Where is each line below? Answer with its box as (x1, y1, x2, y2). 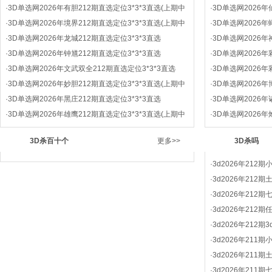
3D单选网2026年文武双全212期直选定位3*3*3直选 (8, 64, 175, 73)
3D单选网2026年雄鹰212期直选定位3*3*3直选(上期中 (8, 110, 185, 118)
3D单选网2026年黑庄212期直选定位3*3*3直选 (8, 95, 161, 103)
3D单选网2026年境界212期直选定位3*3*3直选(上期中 (8, 19, 185, 27)
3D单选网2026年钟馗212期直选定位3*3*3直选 (8, 49, 161, 58)
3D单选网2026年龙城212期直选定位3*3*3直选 (8, 34, 161, 42)
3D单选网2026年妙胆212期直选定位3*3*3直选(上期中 (8, 80, 185, 88)
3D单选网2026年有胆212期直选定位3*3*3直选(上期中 (8, 4, 185, 12)
